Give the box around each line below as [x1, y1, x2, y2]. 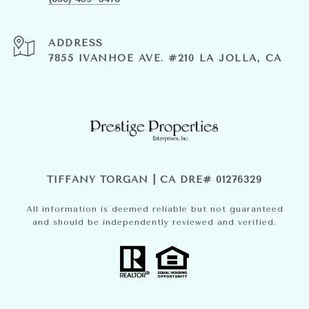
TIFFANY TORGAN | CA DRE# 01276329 [47, 173, 262, 186]
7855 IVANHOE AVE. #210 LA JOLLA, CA [48, 52, 282, 64]
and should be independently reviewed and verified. [32, 217, 277, 227]
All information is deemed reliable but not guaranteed [26, 203, 283, 214]
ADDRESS [48, 37, 103, 49]
